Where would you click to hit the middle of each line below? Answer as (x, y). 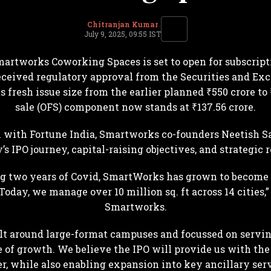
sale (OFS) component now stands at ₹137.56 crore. (135, 107)
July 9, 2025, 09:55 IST (122, 34)
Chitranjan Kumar (122, 24)
